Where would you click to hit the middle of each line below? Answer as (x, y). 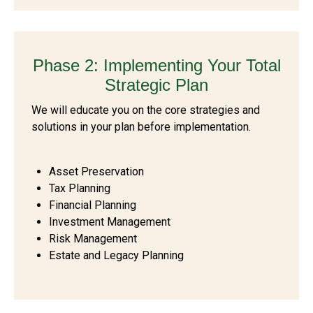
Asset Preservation (96, 172)
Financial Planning (93, 205)
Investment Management (110, 222)
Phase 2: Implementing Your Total (156, 65)
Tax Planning (80, 188)
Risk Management (93, 239)
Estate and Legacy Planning (116, 255)
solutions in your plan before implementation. (141, 127)
